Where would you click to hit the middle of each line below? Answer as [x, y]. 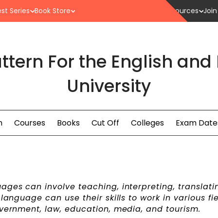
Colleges [147, 123]
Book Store [52, 11]
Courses [29, 123]
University [109, 86]
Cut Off [105, 123]
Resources [181, 11]
